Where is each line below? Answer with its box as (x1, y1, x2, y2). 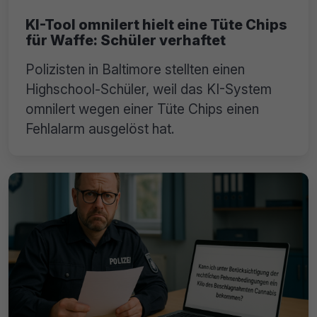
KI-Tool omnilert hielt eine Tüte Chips (25, 16, 287, 34)
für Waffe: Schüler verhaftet (25, 32, 226, 50)
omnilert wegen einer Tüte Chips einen (25, 100, 259, 118)
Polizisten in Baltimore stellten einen (25, 61, 245, 79)
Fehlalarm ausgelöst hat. (25, 120, 175, 138)
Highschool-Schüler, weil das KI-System (25, 81, 272, 98)
